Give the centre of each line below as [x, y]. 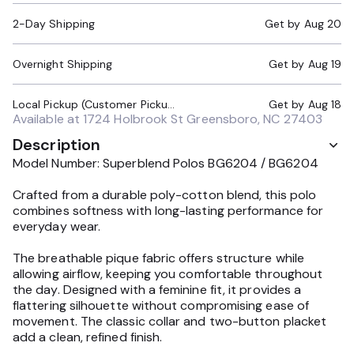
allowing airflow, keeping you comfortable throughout [168, 274]
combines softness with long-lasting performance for [168, 211]
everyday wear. [57, 226]
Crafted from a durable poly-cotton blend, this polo [165, 195]
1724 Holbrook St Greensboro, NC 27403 [203, 119]
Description [57, 145]
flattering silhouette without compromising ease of [161, 305]
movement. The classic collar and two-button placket [170, 321]
